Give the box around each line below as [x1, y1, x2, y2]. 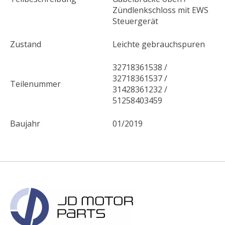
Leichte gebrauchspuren [113, 39, 205, 50]
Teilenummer [10, 78, 61, 90]
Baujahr [10, 118, 40, 130]
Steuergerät [113, 16, 158, 27]
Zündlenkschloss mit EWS [113, 5, 208, 16]
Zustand [10, 39, 41, 50]
